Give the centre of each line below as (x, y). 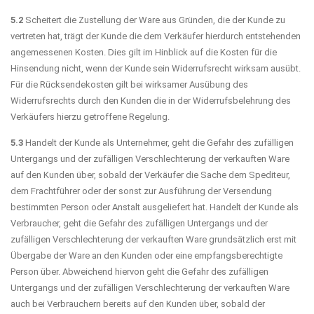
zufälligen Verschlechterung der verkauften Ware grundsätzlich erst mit (153, 239)
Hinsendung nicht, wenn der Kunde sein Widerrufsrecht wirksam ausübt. (156, 68)
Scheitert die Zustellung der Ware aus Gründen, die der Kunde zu (154, 20)
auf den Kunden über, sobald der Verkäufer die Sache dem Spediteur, (150, 175)
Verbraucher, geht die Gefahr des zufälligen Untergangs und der (139, 223)
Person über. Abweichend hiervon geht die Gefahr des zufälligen (139, 271)
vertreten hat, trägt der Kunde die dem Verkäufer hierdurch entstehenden (156, 36)
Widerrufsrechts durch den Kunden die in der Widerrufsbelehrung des (151, 100)
